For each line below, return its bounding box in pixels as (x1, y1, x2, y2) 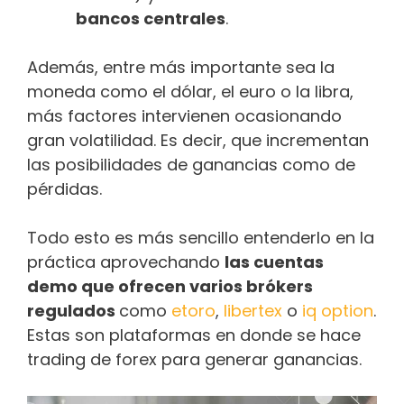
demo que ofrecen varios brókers (27, 275, 313, 298)
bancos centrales (76, 7, 225, 31)
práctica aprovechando (27, 251, 225, 274)
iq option (302, 299, 373, 323)
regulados (27, 299, 119, 323)
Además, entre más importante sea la (27, 56, 335, 79)
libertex (224, 299, 282, 323)
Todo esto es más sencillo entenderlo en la (27, 226, 374, 250)
